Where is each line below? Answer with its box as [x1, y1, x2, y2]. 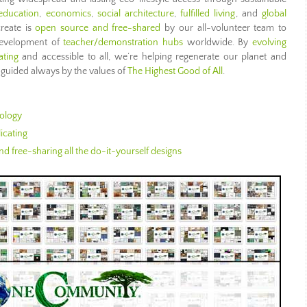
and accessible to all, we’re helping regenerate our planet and [18, 51, 286, 62]
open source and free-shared [35, 23, 161, 34]
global [262, 8, 286, 19]
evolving [251, 37, 286, 48]
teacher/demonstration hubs [63, 37, 184, 48]
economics [45, 8, 91, 19]
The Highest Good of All [127, 66, 223, 77]
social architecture [97, 8, 174, 19]
